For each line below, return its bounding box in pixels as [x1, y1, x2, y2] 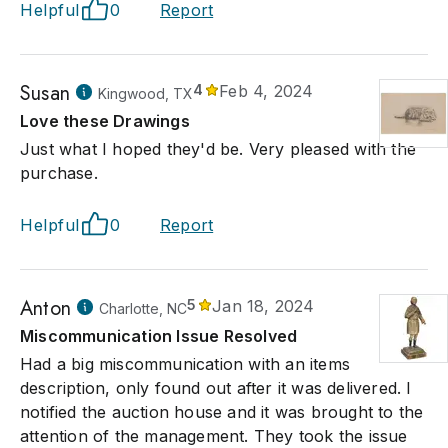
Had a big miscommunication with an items [20, 354, 351, 374]
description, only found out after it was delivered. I [20, 378, 412, 398]
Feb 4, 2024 [219, 81, 314, 101]
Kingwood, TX [98, 85, 193, 102]
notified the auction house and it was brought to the [20, 402, 424, 422]
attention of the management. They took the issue [20, 426, 408, 446]
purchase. [20, 163, 98, 183]
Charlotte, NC [99, 300, 187, 317]
